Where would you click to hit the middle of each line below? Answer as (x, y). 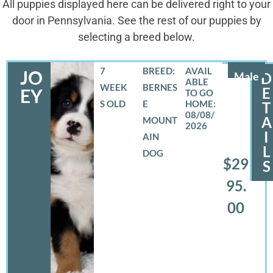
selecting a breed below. (136, 37)
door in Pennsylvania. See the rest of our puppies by (136, 21)
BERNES (160, 87)
